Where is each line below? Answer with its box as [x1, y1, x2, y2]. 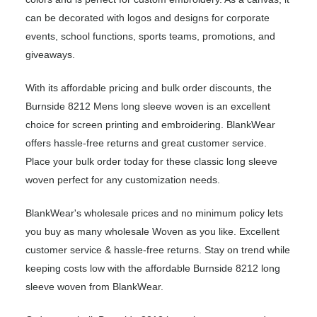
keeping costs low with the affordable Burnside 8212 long [25, 263, 280, 275]
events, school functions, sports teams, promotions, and [25, 30, 275, 42]
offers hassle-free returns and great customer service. [25, 137, 267, 149]
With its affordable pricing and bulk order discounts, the [25, 82, 272, 94]
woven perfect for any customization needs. [25, 174, 220, 186]
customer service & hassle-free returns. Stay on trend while [25, 244, 290, 256]
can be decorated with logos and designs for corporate [25, 12, 270, 24]
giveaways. [25, 49, 75, 61]
